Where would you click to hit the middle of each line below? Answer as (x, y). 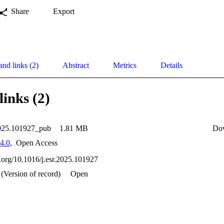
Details (171, 65)
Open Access (36, 143)
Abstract (76, 65)
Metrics (125, 65)
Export (64, 11)
